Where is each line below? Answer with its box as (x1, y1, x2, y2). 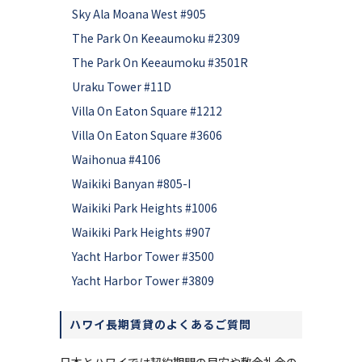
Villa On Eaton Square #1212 (72, 103, 222, 119)
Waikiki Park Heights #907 (72, 224, 211, 240)
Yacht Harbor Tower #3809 (72, 272, 214, 288)
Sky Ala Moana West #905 (72, 6, 206, 22)
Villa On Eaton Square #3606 (72, 127, 222, 143)
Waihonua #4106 (72, 151, 161, 167)
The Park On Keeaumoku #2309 (72, 30, 240, 46)
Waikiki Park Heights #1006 (72, 200, 217, 216)
